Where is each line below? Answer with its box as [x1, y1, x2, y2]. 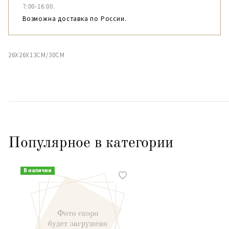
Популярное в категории [8, 135, 173, 151]
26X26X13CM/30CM [8, 51, 65, 59]
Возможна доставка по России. [22, 14, 127, 23]
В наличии [23, 167, 52, 174]
